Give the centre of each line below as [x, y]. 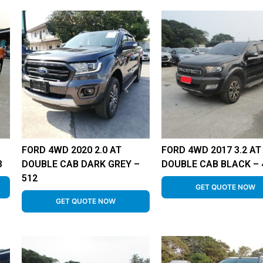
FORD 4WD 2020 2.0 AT [72, 150]
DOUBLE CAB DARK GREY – [81, 164]
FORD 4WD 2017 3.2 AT [212, 150]
